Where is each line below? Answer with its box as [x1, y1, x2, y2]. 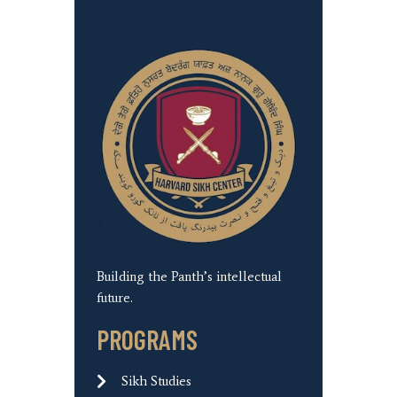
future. [97, 290, 133, 306]
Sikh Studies [121, 373, 191, 389]
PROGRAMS [97, 323, 198, 355]
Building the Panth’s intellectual [97, 269, 282, 284]
